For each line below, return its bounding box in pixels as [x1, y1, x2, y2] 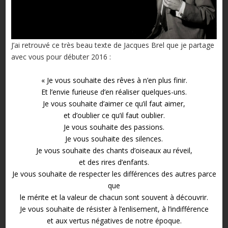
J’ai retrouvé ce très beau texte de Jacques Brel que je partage [11, 40, 214, 50]
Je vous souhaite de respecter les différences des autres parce [12, 169, 216, 179]
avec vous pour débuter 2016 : [11, 52, 111, 62]
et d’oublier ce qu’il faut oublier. [63, 110, 165, 121]
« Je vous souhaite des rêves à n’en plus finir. [41, 75, 187, 85]
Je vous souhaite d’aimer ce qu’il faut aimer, [43, 99, 185, 109]
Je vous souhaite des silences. [65, 134, 163, 144]
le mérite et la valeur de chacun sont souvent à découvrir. [20, 192, 208, 203]
